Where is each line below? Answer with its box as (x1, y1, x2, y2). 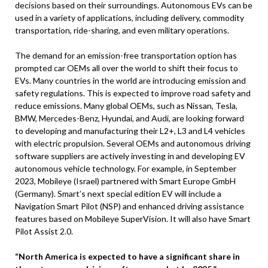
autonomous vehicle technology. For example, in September (15, 163, 236, 173)
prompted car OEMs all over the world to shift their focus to (15, 62, 238, 73)
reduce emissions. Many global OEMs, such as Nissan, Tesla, (15, 100, 237, 111)
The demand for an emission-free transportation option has (15, 50, 237, 60)
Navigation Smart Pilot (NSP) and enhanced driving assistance (15, 200, 244, 211)
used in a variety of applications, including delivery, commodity (15, 12, 244, 23)
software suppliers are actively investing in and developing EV (15, 150, 245, 161)
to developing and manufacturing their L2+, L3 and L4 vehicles (15, 125, 245, 136)
